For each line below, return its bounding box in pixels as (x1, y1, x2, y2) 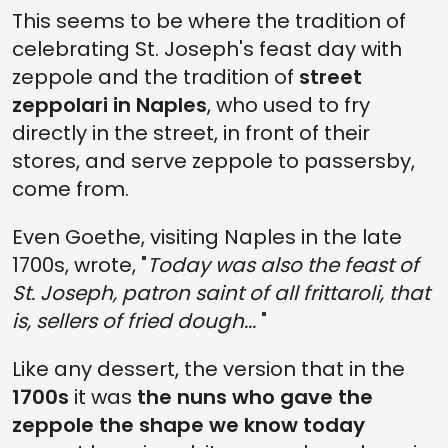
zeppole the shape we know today (12, 411, 365, 439)
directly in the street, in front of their (12, 119, 370, 147)
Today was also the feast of (147, 251, 419, 279)
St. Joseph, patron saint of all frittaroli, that (12, 279, 430, 307)
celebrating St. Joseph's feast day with (12, 35, 402, 63)
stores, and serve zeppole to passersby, (12, 147, 415, 175)
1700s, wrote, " (12, 251, 147, 279)
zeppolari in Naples (12, 91, 207, 119)
